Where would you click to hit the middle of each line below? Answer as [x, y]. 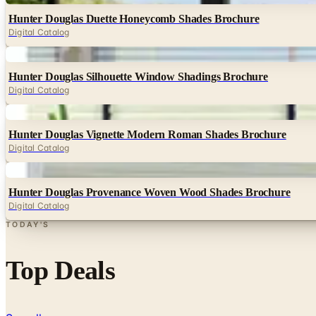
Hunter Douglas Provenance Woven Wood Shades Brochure [150, 192]
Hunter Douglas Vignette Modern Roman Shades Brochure [147, 134]
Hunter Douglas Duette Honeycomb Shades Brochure [134, 18]
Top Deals [60, 270]
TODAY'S [28, 224]
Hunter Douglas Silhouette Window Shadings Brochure [138, 76]
